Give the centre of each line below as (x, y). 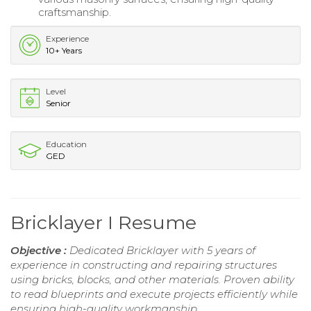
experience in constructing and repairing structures (144, 265)
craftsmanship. (75, 12)
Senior (58, 103)
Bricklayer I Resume (103, 223)
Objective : (40, 251)
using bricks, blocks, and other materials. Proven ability (152, 280)
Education (66, 144)
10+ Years (64, 51)
